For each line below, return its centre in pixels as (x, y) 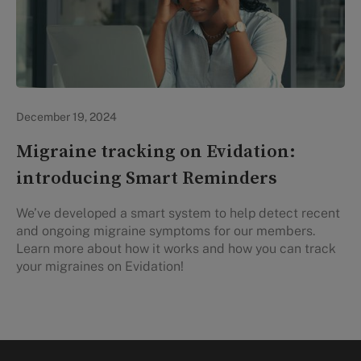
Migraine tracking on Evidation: (156, 152)
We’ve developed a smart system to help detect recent (178, 214)
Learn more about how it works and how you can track (176, 249)
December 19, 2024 (66, 117)
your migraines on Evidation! (100, 267)
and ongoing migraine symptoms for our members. (166, 231)
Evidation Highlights (78, 104)
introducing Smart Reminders (147, 179)
